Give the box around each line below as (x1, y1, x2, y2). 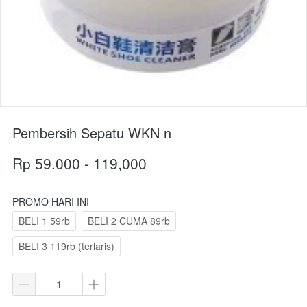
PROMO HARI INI (12, 194, 89, 208)
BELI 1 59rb (19, 213, 70, 228)
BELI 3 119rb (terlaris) (19, 238, 114, 253)
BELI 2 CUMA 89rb (88, 213, 170, 228)
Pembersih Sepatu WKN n (12, 122, 171, 143)
